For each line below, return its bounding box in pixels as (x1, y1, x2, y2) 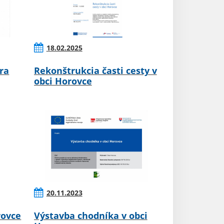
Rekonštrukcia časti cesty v (33, 64, 157, 77)
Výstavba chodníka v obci (33, 209, 147, 222)
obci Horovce (33, 75, 92, 87)
